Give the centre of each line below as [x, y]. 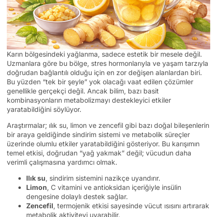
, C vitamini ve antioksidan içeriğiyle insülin [114, 187]
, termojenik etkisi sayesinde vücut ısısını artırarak [131, 206]
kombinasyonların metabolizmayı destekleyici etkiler [89, 100]
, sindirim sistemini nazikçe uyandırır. [103, 178]
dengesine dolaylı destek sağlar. [77, 197]
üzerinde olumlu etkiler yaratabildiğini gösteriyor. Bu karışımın [103, 143]
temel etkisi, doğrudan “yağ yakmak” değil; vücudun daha [99, 153]
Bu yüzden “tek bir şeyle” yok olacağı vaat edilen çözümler [100, 81]
